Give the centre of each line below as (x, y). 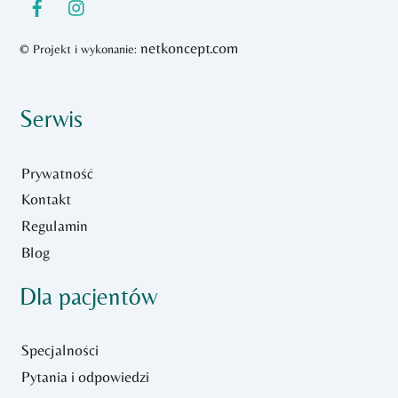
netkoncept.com (190, 48)
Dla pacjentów (89, 297)
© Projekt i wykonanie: (80, 48)
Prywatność (57, 173)
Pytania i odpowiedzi (85, 377)
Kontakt (46, 199)
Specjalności (60, 350)
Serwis (52, 119)
